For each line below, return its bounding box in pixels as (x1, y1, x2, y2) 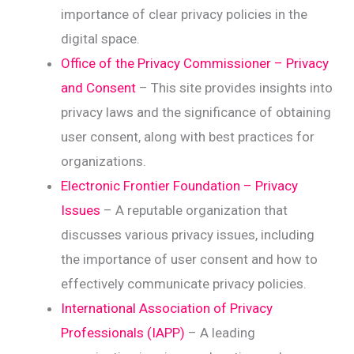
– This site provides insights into (136, 79, 333, 96)
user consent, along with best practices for (61, 128, 315, 145)
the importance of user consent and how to (61, 250, 318, 267)
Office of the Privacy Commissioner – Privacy (61, 55, 330, 71)
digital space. (61, 30, 141, 47)
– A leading (185, 324, 256, 341)
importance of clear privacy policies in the (61, 6, 308, 22)
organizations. (61, 153, 147, 169)
